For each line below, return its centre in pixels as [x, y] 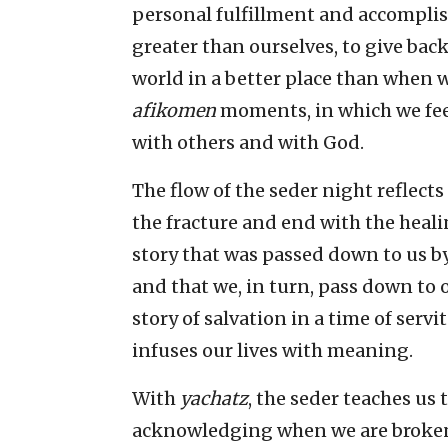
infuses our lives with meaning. [272, 351]
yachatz [214, 399]
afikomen [174, 111]
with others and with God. [248, 143]
